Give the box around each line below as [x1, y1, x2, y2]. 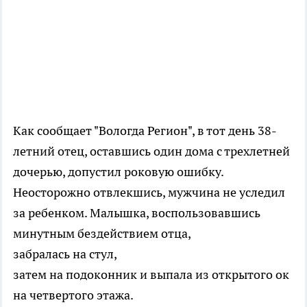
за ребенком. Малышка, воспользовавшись [13, 204, 260, 221]
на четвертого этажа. [13, 286, 134, 303]
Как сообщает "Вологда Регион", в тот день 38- [13, 122, 277, 138]
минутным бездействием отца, [13, 225, 191, 241]
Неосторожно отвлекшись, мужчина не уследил [13, 184, 285, 200]
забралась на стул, [13, 245, 116, 262]
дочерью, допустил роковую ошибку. [13, 163, 223, 180]
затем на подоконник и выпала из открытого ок [13, 266, 289, 282]
